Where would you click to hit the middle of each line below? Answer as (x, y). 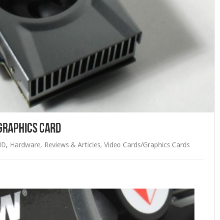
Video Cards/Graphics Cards (147, 145)
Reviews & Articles (72, 145)
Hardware (25, 145)
